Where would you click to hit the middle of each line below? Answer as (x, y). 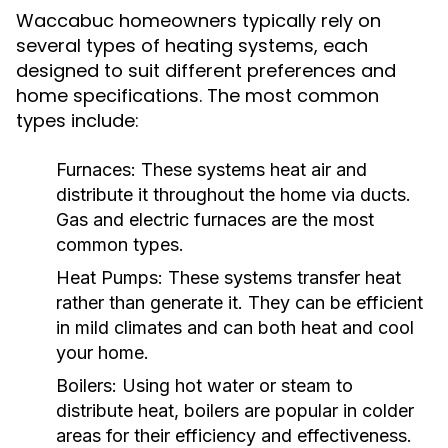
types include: (77, 120)
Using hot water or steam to (235, 385)
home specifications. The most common (197, 95)
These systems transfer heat (282, 277)
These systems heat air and (251, 169)
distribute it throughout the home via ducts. (233, 194)
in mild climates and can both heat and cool (235, 327)
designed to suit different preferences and (206, 70)
